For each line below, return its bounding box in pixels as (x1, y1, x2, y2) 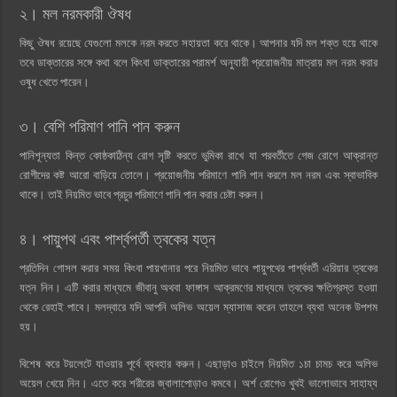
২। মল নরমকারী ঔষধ (19, 4, 132, 23)
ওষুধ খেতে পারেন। (19, 74, 90, 89)
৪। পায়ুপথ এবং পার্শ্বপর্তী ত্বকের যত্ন (19, 230, 216, 248)
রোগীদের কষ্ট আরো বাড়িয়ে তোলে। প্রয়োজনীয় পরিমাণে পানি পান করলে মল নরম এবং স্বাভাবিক (19, 167, 378, 182)
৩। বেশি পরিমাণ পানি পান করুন (19, 117, 181, 136)
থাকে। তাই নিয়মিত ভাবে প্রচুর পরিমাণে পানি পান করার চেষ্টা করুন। (19, 187, 266, 201)
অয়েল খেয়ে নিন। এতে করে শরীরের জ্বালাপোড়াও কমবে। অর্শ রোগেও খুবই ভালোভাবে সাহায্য (19, 376, 378, 390)
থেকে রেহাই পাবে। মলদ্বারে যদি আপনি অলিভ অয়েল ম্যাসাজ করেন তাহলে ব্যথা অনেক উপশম (19, 300, 378, 314)
